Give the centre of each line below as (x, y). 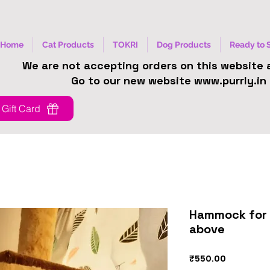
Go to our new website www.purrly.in (169, 80)
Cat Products (68, 45)
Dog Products (184, 45)
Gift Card (21, 108)
